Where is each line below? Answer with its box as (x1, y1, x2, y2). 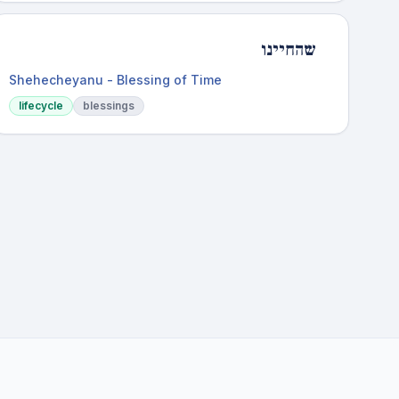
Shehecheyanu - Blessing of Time (9, 72, 223, 87)
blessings (83, 99, 135, 112)
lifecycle (19, 99, 64, 112)
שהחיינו (260, 38, 316, 61)
